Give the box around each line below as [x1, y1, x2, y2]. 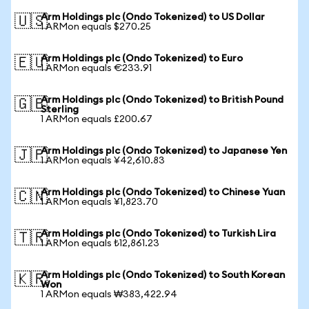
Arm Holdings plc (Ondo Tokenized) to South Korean [41, 270, 285, 280]
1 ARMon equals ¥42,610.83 [41, 156, 165, 166]
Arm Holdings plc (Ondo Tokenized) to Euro [41, 54, 243, 63]
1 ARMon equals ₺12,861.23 [41, 239, 159, 248]
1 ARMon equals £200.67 [41, 114, 152, 124]
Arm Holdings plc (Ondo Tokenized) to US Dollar [41, 12, 265, 22]
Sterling [41, 105, 79, 114]
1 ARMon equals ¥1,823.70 [41, 197, 158, 207]
